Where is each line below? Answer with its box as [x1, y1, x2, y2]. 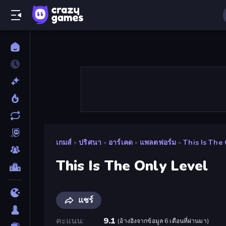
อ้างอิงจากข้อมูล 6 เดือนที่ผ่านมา [120, 216, 207, 225]
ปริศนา [79, 138, 101, 147]
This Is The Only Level [55, 156, 208, 176]
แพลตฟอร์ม [140, 138, 177, 147]
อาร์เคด [108, 138, 133, 147]
